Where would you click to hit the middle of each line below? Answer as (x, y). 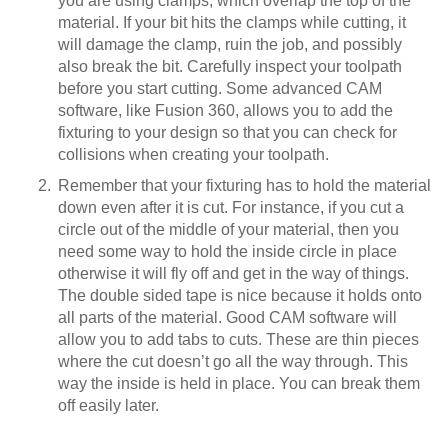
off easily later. (108, 405)
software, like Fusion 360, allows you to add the (225, 110)
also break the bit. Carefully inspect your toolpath (230, 66)
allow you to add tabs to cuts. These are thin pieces (238, 339)
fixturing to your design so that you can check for (227, 132)
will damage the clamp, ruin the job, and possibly (230, 44)
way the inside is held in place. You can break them (239, 383)
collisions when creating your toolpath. (193, 154)
